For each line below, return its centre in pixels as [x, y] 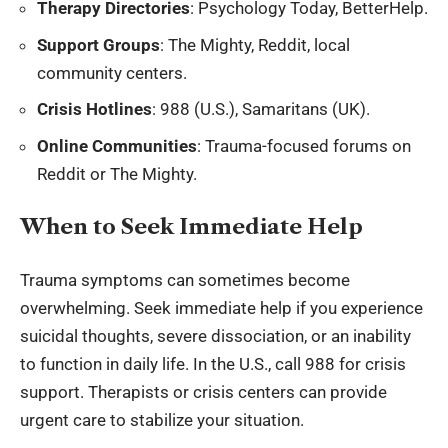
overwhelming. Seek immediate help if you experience [221, 307]
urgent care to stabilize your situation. [162, 419]
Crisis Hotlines [94, 109]
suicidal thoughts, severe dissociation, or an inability [215, 335]
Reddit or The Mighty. [117, 173]
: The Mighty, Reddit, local [255, 44]
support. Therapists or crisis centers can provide [203, 391]
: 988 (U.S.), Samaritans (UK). [261, 109]
